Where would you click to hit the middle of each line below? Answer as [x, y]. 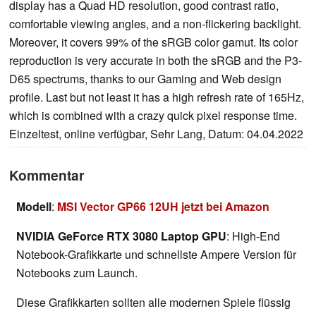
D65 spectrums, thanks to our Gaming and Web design [145, 79]
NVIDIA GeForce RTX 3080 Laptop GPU [121, 236]
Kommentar [47, 175]
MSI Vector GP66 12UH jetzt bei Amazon [163, 207]
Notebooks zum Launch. [77, 273]
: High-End [253, 236]
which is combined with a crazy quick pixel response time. [153, 116]
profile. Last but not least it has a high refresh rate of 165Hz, [157, 97]
